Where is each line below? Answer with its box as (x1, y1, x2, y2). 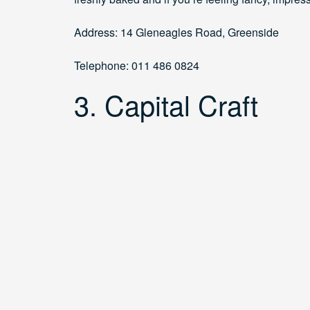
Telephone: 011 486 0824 (74, 57, 199, 74)
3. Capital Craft (74, 84, 258, 125)
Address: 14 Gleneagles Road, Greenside (74, 24, 279, 41)
